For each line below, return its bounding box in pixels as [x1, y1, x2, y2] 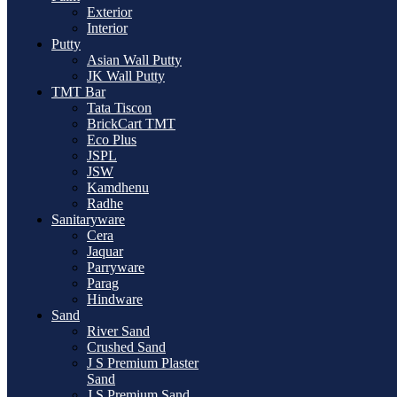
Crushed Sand [87, 339, 166, 354]
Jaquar [87, 243, 123, 259]
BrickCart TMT [87, 115, 175, 131]
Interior [87, 19, 128, 35]
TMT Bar [51, 83, 105, 99]
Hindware [87, 291, 143, 307]
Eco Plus [87, 131, 136, 147]
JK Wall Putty [87, 67, 165, 83]
